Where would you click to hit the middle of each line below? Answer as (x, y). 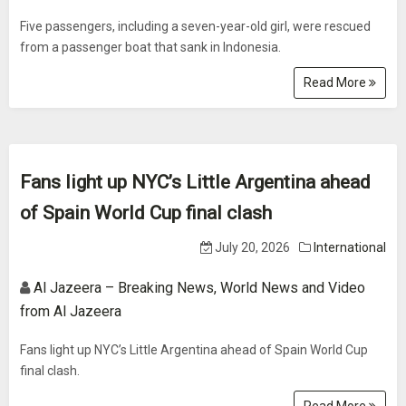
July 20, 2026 (251, 247)
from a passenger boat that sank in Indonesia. (150, 47)
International (350, 247)
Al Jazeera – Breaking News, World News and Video (199, 288)
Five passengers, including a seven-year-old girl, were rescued (195, 26)
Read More (336, 82)
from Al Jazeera (71, 311)
